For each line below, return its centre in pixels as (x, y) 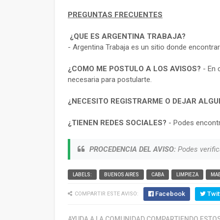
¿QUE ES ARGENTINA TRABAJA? (127, 36)
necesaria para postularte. (110, 80)
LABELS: (82, 175)
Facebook (170, 194)
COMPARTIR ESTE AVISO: (107, 194)
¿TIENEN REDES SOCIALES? (117, 123)
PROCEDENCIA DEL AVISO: (133, 149)
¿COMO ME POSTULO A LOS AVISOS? (134, 69)
